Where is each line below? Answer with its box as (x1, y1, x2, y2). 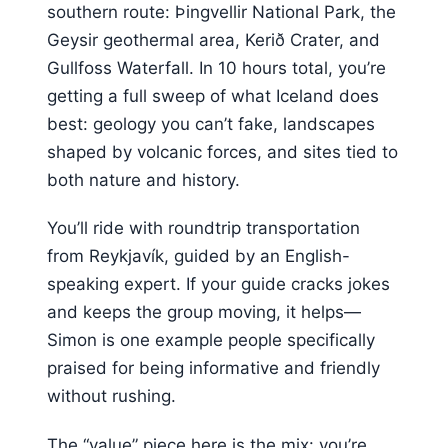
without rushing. (47, 386, 176, 407)
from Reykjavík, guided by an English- (47, 246, 350, 267)
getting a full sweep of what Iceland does (47, 85, 379, 106)
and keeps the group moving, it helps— (47, 302, 361, 323)
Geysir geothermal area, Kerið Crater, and (47, 29, 380, 50)
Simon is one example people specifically (47, 330, 375, 351)
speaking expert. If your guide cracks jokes (47, 274, 390, 295)
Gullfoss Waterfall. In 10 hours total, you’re (47, 57, 386, 78)
